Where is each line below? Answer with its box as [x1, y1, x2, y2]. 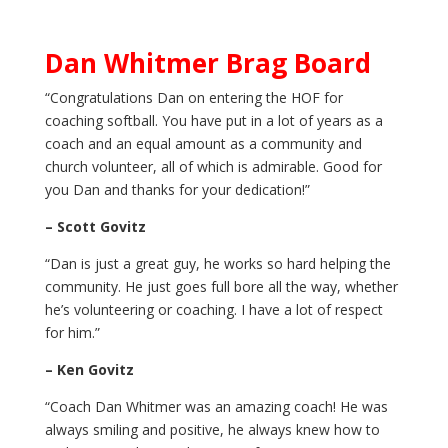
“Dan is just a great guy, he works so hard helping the [44, 254, 391, 273]
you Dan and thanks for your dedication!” [44, 180, 310, 199]
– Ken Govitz [44, 360, 134, 379]
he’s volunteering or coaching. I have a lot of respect [44, 300, 383, 319]
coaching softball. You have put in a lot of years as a [44, 111, 383, 130]
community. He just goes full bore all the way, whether [44, 277, 398, 296]
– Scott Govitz [44, 217, 146, 236]
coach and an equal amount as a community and [44, 134, 362, 153]
